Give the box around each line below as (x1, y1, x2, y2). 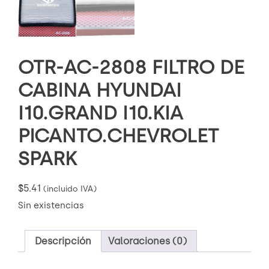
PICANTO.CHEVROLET (18, 124, 219, 147)
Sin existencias (18, 200, 84, 211)
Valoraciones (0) (108, 235, 187, 247)
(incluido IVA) (43, 184, 97, 194)
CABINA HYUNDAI (18, 78, 181, 101)
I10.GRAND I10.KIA (18, 101, 183, 124)
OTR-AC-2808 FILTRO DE (18, 55, 244, 79)
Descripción (35, 235, 91, 247)
